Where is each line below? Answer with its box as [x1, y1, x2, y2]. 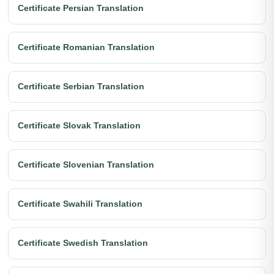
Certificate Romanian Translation [18, 42, 155, 53]
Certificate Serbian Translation [18, 81, 144, 92]
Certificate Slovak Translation [18, 120, 141, 131]
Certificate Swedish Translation [18, 238, 148, 248]
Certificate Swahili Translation [18, 199, 143, 209]
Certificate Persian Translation [18, 3, 144, 13]
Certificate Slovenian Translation [18, 160, 154, 170]
